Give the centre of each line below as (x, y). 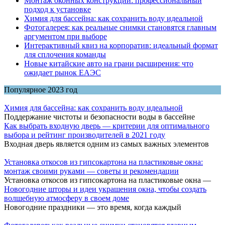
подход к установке (58, 10)
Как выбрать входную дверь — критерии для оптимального (107, 126)
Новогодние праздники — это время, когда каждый (93, 207)
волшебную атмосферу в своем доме (67, 198)
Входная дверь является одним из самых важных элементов (106, 144)
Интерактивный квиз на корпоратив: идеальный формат (121, 46)
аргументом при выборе (66, 37)
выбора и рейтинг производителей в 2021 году (85, 135)
